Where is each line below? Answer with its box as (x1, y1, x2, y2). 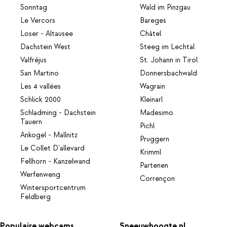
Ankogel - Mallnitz (20, 130, 78, 140)
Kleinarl (140, 95, 163, 104)
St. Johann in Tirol (140, 55, 198, 65)
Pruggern (140, 134, 170, 144)
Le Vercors (20, 16, 55, 25)
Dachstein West (20, 42, 70, 52)
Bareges (140, 16, 167, 25)
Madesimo (140, 108, 174, 118)
